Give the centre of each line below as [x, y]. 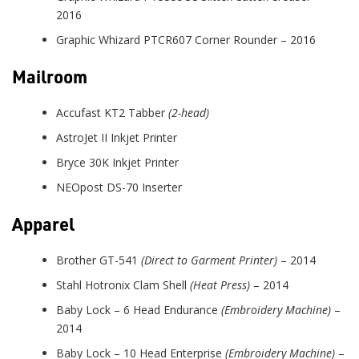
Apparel [43, 223]
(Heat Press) [220, 284]
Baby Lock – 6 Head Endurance [139, 309]
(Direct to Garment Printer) [209, 260]
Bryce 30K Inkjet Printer [117, 162]
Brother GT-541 [99, 260]
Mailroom [50, 76]
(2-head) [189, 112]
